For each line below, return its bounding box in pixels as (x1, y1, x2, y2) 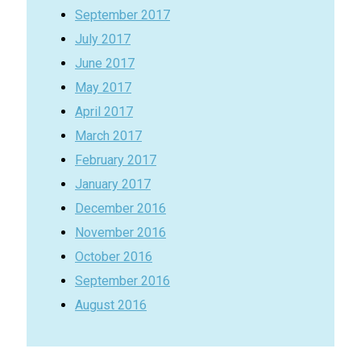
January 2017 (75, 176, 151, 193)
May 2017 (75, 80, 131, 96)
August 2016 (75, 297, 147, 313)
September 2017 (75, 7, 170, 23)
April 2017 (75, 104, 133, 120)
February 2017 (75, 152, 156, 168)
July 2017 (75, 31, 131, 48)
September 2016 (75, 273, 170, 289)
